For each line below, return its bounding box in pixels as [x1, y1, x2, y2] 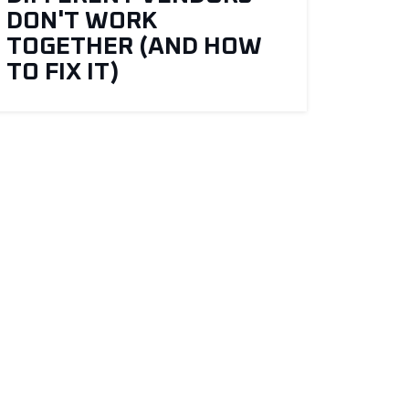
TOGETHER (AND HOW [6, 35, 263, 60]
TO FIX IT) [6, 60, 120, 86]
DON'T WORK [6, 9, 159, 35]
